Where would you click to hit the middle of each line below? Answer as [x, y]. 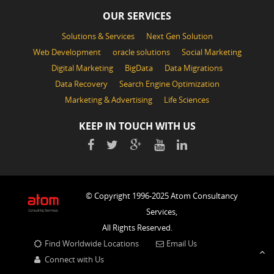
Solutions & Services [98, 36]
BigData [139, 68]
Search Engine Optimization [169, 83]
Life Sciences [187, 99]
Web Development [67, 52]
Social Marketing [211, 52]
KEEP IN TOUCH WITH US [137, 126]
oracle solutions [141, 52]
